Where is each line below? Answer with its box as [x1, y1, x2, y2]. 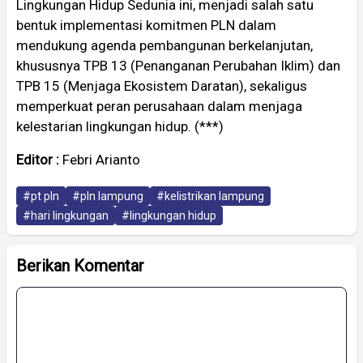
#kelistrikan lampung [156, 189, 264, 203]
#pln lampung [72, 189, 143, 203]
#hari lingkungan [23, 208, 109, 222]
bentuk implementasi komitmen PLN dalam [16, 16, 276, 33]
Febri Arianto [59, 151, 140, 168]
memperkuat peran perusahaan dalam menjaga [16, 97, 302, 114]
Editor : [16, 151, 59, 168]
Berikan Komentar [16, 255, 144, 275]
